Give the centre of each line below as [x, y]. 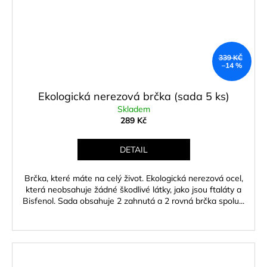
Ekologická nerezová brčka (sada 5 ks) [133, 96]
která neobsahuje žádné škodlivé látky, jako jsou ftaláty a [133, 189]
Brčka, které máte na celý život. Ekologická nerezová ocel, [133, 178]
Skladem [133, 109]
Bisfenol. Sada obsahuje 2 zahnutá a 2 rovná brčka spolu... [133, 201]
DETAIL [133, 149]
